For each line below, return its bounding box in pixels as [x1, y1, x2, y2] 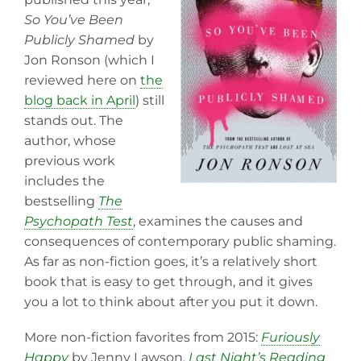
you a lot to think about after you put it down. [24, 293, 317, 309]
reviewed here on [24, 72, 140, 88]
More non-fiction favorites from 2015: [24, 330, 261, 346]
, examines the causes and [133, 213, 303, 229]
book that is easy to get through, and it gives [24, 273, 313, 289]
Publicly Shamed [24, 31, 135, 48]
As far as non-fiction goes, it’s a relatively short [24, 253, 317, 269]
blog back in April [24, 92, 135, 108]
